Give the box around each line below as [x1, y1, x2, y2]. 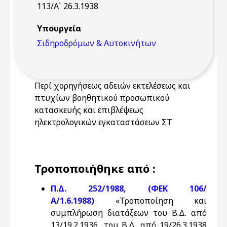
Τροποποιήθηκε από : [34, 161, 156, 176]
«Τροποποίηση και [94, 195, 207, 206]
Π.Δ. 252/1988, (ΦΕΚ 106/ [51, 183, 207, 194]
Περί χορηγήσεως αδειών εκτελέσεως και [34, 80, 191, 91]
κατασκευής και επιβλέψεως [34, 104, 143, 116]
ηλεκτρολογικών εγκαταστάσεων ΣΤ [34, 117, 172, 128]
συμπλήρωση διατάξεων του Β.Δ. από [51, 207, 207, 218]
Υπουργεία [37, 23, 81, 34]
